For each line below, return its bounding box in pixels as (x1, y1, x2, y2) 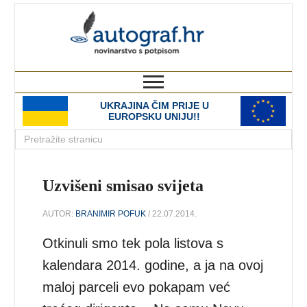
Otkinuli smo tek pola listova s (42, 235, 224, 251)
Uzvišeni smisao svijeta (42, 177, 204, 195)
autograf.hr (174, 4, 292, 29)
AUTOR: (42, 208, 76, 219)
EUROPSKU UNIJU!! (108, 111, 200, 122)
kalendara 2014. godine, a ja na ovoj (42, 257, 264, 273)
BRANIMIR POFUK (75, 208, 147, 219)
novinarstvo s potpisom (180, 59, 292, 71)
